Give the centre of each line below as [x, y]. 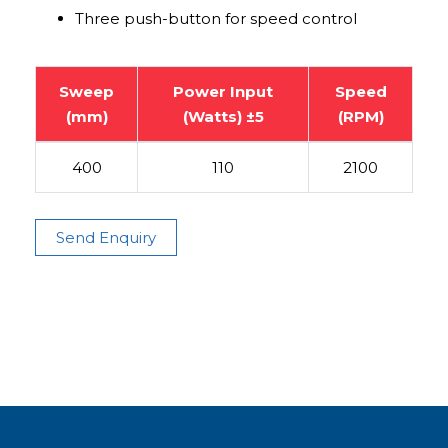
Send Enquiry [106, 237]
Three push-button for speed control [216, 18]
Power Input [223, 91]
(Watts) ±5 [223, 116]
